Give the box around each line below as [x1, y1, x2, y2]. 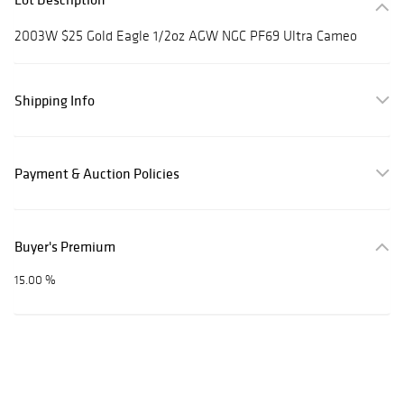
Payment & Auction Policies [14, 164, 179, 183]
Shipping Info [14, 91, 95, 110]
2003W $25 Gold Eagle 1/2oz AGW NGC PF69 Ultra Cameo [14, 27, 357, 45]
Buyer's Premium [14, 237, 115, 256]
